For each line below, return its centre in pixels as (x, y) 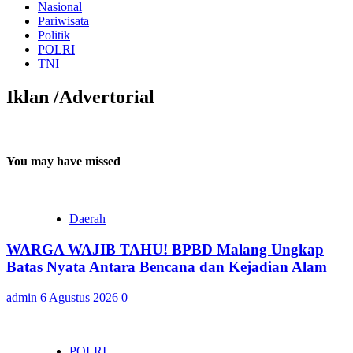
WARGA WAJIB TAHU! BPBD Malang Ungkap (165, 249)
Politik (54, 35)
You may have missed (63, 161)
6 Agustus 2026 (81, 297)
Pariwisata (63, 20)
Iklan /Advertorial (80, 97)
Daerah (87, 219)
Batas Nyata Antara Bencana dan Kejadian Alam (167, 266)
